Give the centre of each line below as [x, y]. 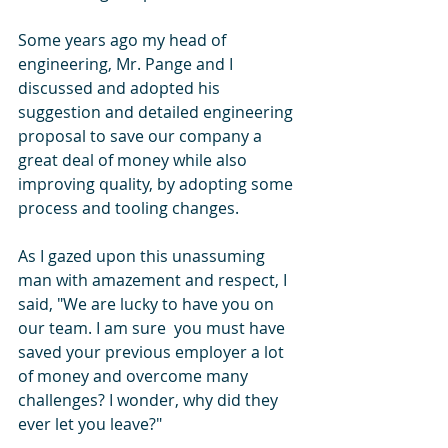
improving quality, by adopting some [157, 183]
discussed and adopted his [121, 87]
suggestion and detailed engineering [157, 111]
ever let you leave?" [92, 423]
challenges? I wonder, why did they [150, 399]
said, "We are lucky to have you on [148, 303]
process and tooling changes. [128, 207]
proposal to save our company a [142, 135]
